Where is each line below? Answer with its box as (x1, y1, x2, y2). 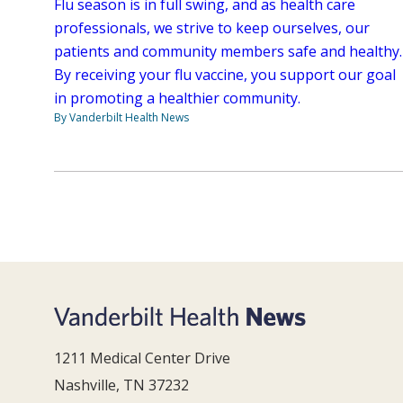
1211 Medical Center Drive (54, 347, 230, 368)
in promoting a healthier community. (54, 88, 304, 109)
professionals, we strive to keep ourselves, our (54, 18, 370, 39)
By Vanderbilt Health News (54, 110, 189, 126)
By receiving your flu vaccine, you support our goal (54, 65, 396, 85)
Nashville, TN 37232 (54, 374, 189, 395)
